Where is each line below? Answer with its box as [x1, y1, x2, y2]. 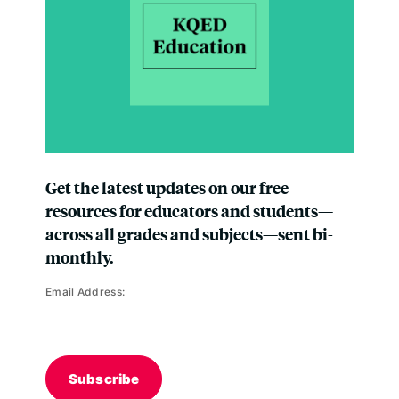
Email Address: [45, 284, 126, 298]
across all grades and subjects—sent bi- [45, 222, 333, 245]
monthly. [45, 245, 113, 268]
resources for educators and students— [45, 199, 333, 222]
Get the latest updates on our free [45, 175, 289, 199]
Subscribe [69, 370, 140, 387]
